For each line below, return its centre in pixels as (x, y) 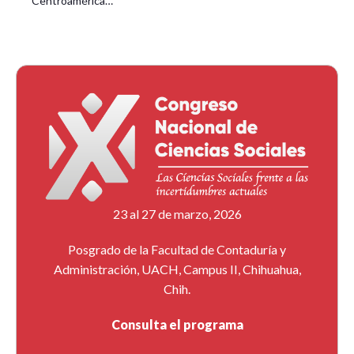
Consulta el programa (177, 325)
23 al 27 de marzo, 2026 (177, 214)
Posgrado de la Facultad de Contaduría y (177, 250)
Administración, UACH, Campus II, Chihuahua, (177, 269)
